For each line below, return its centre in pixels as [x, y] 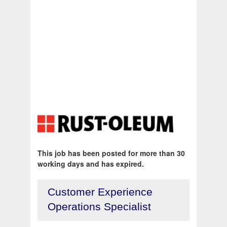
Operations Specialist [99, 207]
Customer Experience [100, 192]
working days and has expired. [91, 164]
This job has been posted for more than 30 [111, 153]
